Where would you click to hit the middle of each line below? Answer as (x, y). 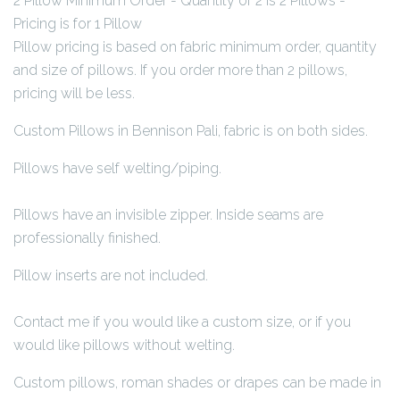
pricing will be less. (74, 93)
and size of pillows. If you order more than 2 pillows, (180, 70)
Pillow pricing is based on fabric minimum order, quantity (195, 46)
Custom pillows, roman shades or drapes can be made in (197, 382)
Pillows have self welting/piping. (117, 168)
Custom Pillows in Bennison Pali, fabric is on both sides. (191, 130)
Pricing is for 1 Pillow (78, 23)
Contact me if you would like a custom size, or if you (182, 321)
